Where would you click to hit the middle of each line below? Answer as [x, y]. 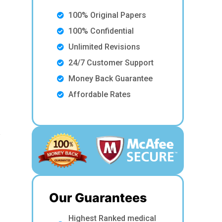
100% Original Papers [107, 15]
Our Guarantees [98, 198]
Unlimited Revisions [104, 47]
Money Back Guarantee [110, 79]
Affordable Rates [99, 94]
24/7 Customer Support [111, 63]
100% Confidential [101, 31]
